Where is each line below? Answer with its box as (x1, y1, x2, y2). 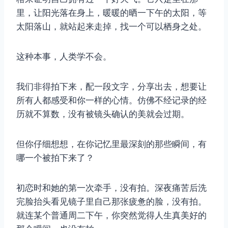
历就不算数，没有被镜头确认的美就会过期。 (16, 108, 189, 119)
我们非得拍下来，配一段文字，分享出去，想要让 (16, 81, 207, 92)
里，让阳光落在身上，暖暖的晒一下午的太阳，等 (16, 7, 207, 18)
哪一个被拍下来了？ (16, 152, 94, 163)
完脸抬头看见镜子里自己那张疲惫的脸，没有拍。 (16, 196, 207, 207)
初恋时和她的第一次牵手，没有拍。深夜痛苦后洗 (16, 182, 207, 193)
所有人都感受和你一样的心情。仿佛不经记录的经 (16, 95, 207, 105)
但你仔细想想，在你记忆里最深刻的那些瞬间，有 (16, 138, 207, 149)
